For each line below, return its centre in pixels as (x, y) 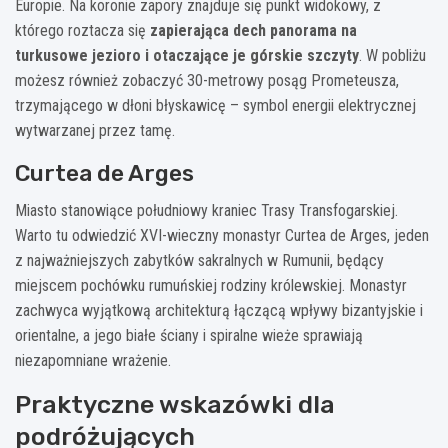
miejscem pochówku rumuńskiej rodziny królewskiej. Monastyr (211, 285)
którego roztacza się (82, 30)
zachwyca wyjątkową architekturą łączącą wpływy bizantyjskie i (219, 310)
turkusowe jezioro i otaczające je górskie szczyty (187, 55)
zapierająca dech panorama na (253, 30)
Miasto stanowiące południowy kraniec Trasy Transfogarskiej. (206, 210)
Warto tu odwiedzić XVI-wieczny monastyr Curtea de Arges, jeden (222, 235)
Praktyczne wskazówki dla (175, 404)
